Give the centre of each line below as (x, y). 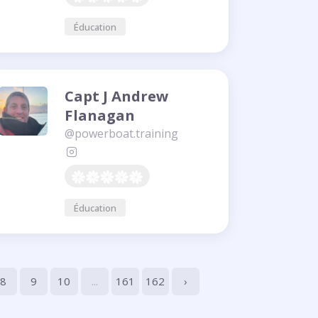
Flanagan (100, 115)
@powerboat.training (121, 134)
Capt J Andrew (116, 96)
